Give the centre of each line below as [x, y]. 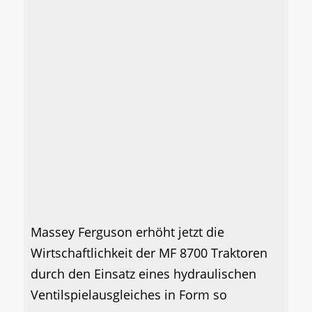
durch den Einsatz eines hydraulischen [143, 274]
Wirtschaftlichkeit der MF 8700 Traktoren [149, 253]
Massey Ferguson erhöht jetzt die [127, 232]
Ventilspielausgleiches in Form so [129, 295]
